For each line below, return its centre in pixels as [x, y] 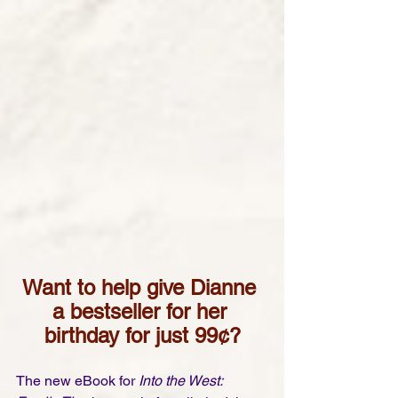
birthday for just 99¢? [142, 335]
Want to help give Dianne [142, 287]
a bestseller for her [142, 311]
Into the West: [182, 380]
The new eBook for [77, 380]
